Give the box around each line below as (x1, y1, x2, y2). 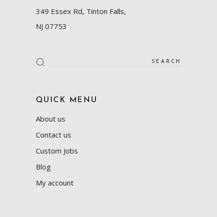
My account (36, 177, 74, 187)
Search (35, 54, 58, 64)
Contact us (36, 129, 71, 139)
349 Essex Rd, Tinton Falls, (36, 6, 126, 16)
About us (36, 113, 65, 124)
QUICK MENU (36, 96, 98, 104)
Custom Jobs (36, 145, 78, 155)
